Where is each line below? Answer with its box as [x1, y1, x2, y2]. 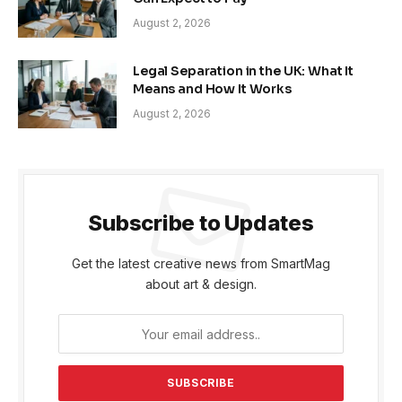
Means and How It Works [133, 81, 292, 98]
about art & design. [145, 276, 257, 293]
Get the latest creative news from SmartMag [72, 256, 330, 272]
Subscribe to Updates [88, 210, 314, 237]
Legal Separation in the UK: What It [133, 63, 354, 80]
